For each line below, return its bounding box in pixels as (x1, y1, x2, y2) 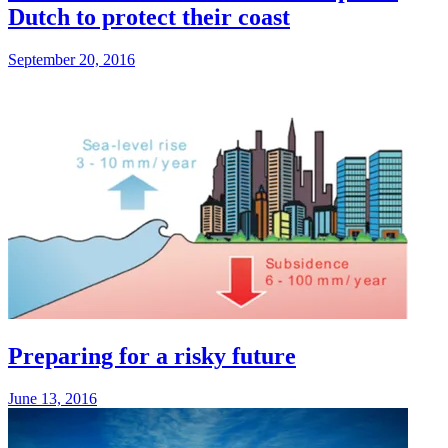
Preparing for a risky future (8, 343, 296, 370)
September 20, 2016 (8, 51, 135, 69)
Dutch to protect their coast (8, 4, 290, 31)
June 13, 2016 (8, 390, 97, 408)
